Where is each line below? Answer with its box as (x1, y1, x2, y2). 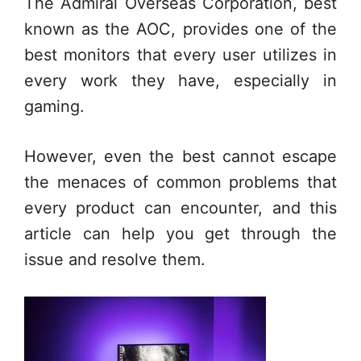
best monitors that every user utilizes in (24, 45, 337, 64)
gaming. (24, 97, 85, 116)
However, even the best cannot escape (24, 147, 337, 166)
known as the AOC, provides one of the (24, 19, 337, 39)
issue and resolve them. (24, 250, 205, 269)
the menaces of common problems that (24, 172, 337, 192)
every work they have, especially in (24, 71, 337, 90)
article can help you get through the (24, 224, 337, 243)
